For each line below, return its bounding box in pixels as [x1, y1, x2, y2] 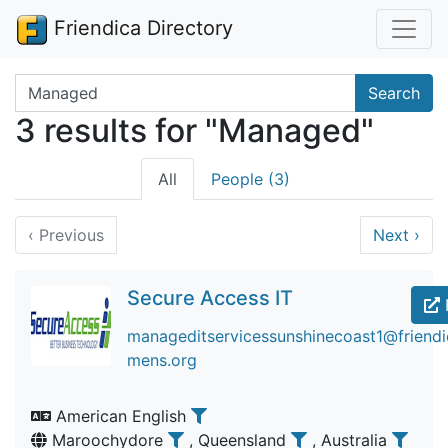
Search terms [14, 75, 114, 95]
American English [51, 406, 191, 426]
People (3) [211, 169, 290, 189]
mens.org [127, 350, 197, 370]
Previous [34, 225, 104, 245]
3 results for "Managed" [15, 111, 374, 150]
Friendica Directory [48, 16, 233, 40]
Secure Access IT [127, 286, 293, 310]
